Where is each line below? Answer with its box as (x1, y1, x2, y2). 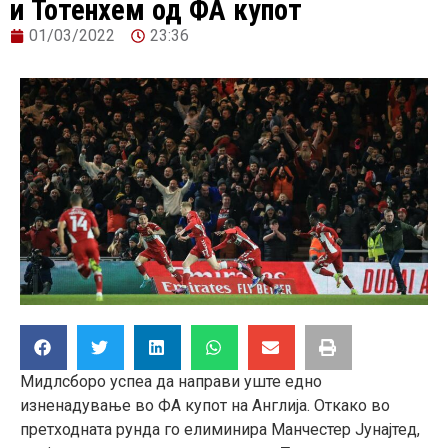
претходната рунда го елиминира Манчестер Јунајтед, (20, 419, 420, 439)
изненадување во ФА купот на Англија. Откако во (20, 395, 390, 415)
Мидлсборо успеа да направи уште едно (20, 371, 322, 391)
